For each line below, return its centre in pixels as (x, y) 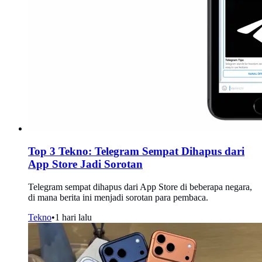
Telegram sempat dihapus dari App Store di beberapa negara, (140, 187)
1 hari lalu (73, 217)
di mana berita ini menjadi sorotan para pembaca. (118, 197)
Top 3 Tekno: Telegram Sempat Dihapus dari (136, 151)
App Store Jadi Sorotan (85, 164)
